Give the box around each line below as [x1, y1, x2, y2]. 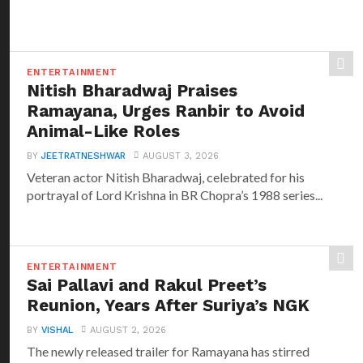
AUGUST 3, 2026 [143, 151, 220, 161]
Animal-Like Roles [27, 122, 181, 141]
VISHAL [41, 325, 74, 335]
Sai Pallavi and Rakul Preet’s [27, 275, 267, 295]
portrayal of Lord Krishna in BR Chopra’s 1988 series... [27, 187, 323, 203]
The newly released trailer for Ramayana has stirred [27, 344, 310, 359]
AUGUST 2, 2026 [90, 325, 167, 335]
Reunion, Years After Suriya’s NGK [27, 296, 310, 315]
